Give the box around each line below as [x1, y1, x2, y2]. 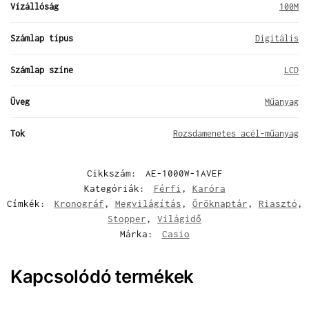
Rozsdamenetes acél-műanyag [173, 128, 299, 139]
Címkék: [6, 197, 51, 209]
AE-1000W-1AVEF [145, 167, 223, 179]
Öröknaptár [192, 197, 248, 209]
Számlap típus [10, 32, 73, 43]
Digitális [255, 32, 299, 43]
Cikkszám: [86, 167, 142, 179]
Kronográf [54, 197, 104, 209]
